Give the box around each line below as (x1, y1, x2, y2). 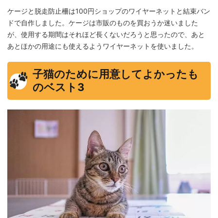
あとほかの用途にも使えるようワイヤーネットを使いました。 (7, 42, 198, 51)
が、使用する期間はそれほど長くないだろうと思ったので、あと (7, 30, 205, 39)
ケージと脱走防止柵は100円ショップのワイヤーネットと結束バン (7, 7, 210, 16)
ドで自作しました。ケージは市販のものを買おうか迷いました (7, 18, 198, 27)
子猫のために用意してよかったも (33, 68, 199, 81)
